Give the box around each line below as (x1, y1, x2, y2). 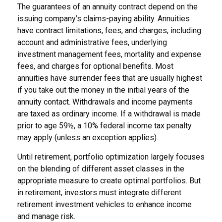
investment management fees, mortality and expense (17, 50, 201, 59)
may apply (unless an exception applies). (17, 133, 158, 142)
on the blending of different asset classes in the (17, 164, 184, 173)
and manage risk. (17, 212, 75, 221)
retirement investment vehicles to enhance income (17, 200, 192, 209)
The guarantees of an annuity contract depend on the (17, 2, 198, 11)
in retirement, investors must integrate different (17, 188, 181, 197)
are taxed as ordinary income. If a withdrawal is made (17, 109, 201, 118)
